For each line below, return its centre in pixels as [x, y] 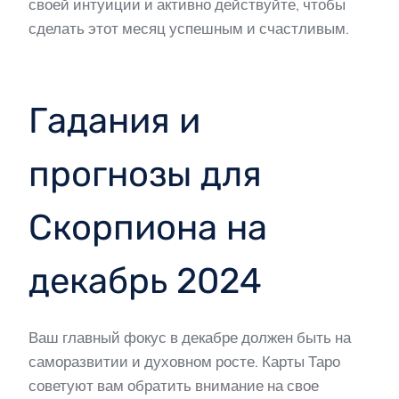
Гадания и [114, 121]
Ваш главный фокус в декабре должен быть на [190, 338]
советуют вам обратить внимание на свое [174, 386]
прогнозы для [145, 174]
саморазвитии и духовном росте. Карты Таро [184, 362]
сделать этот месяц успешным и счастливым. [189, 28]
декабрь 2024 [145, 281]
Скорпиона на [148, 228]
